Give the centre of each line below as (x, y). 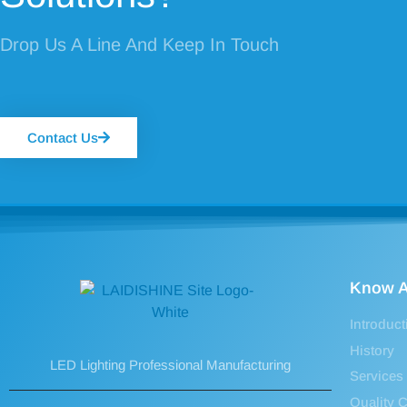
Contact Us (63, 138)
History (372, 350)
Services (377, 376)
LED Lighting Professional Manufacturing (170, 365)
